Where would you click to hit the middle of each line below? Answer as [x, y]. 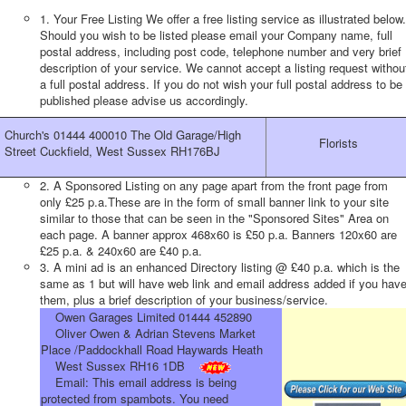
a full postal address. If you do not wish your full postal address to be [221, 84]
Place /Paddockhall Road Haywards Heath [152, 349]
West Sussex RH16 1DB [120, 366]
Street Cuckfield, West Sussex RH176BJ [112, 151]
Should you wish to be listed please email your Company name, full [216, 35]
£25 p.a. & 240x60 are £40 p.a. [121, 251]
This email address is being [164, 382]
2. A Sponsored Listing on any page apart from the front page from [214, 185]
